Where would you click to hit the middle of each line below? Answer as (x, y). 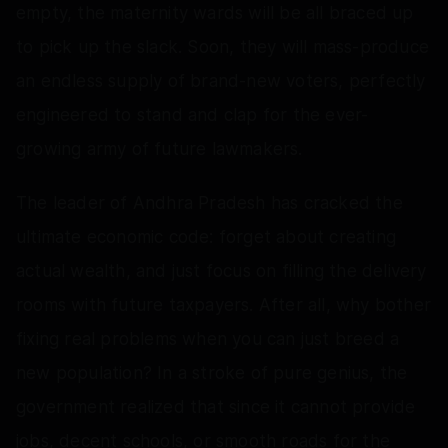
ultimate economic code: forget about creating (206, 236)
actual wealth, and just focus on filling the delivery (221, 270)
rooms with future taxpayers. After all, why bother (224, 304)
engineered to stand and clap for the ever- (192, 114)
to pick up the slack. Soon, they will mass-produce (223, 46)
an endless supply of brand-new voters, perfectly (221, 80)
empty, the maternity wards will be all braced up (215, 12)
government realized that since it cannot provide (216, 406)
